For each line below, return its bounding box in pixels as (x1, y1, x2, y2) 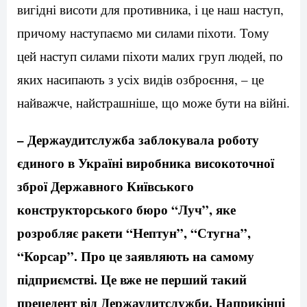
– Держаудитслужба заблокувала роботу (17, 130, 259, 149)
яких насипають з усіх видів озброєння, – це (17, 71, 264, 88)
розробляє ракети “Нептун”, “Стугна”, (17, 223, 251, 243)
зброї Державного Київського (17, 177, 194, 196)
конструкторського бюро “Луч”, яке (17, 200, 236, 219)
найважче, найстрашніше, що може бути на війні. (17, 94, 290, 112)
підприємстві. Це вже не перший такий (17, 270, 247, 289)
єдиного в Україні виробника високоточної (17, 153, 274, 173)
